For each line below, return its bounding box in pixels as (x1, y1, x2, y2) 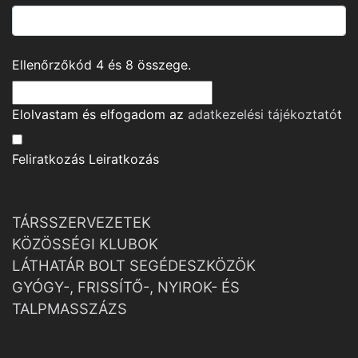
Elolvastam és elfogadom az (12, 106, 188, 122)
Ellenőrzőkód (12, 57, 96, 73)
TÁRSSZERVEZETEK (12, 213, 151, 231)
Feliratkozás (12, 151, 85, 167)
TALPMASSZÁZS (12, 300, 127, 317)
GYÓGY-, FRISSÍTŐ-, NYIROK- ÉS (12, 278, 240, 296)
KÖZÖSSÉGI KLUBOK (12, 235, 158, 253)
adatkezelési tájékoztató (188, 106, 337, 122)
